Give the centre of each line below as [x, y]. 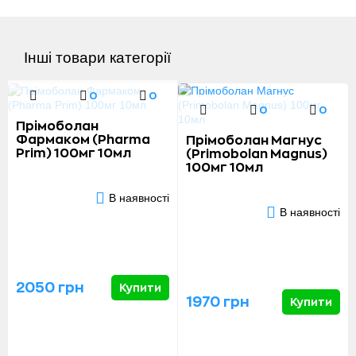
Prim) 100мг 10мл [74, 153]
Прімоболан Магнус [254, 141]
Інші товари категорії [97, 58]
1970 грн [218, 302]
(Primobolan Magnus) [257, 154]
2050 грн [50, 287]
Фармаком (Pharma [83, 140]
